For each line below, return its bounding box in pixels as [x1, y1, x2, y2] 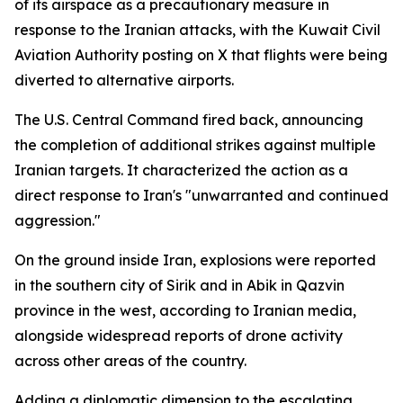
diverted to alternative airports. [14, 71, 234, 89]
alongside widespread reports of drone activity [14, 327, 343, 345]
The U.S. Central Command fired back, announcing [14, 111, 363, 129]
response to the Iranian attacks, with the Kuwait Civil [14, 21, 381, 39]
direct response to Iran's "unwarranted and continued [14, 186, 389, 204]
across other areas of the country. [14, 352, 246, 370]
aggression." [14, 211, 101, 229]
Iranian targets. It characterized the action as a [14, 161, 348, 179]
